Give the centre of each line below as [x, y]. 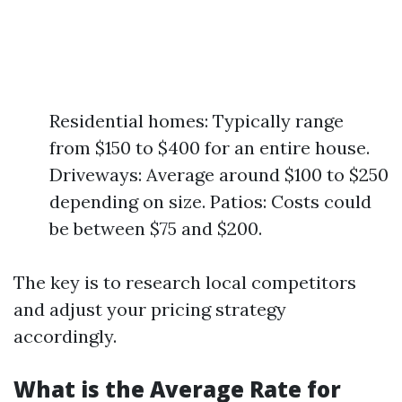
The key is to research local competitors [185, 282]
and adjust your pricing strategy [150, 309]
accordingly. [65, 336]
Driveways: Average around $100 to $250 [219, 175]
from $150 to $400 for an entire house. [210, 148]
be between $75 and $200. [156, 228]
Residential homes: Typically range [197, 121]
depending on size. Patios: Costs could [210, 201]
